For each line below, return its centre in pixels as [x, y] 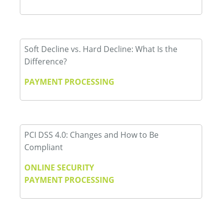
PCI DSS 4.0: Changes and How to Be [91, 135]
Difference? [46, 61]
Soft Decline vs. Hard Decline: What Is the [101, 49]
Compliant [44, 147]
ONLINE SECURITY [59, 167]
